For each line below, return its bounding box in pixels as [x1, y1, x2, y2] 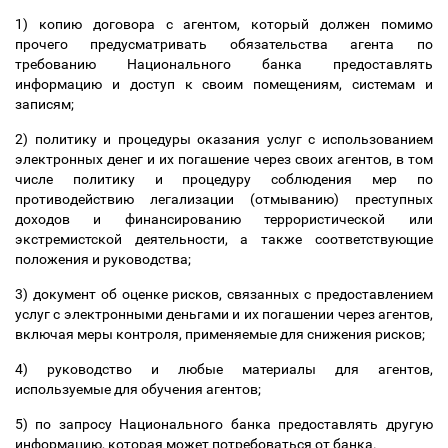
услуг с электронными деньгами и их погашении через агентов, [15, 306, 433, 322]
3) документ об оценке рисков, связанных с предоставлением [15, 286, 433, 302]
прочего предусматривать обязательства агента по [15, 36, 433, 52]
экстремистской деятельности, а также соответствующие [15, 231, 433, 247]
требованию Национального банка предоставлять [15, 56, 433, 72]
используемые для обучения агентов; [15, 381, 267, 397]
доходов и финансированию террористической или [15, 211, 433, 227]
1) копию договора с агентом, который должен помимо [15, 16, 433, 32]
